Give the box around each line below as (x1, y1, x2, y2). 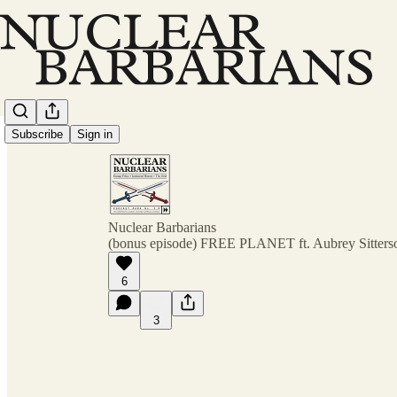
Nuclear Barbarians (108, 220, 216, 235)
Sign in (77, 128, 113, 142)
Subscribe (12, 128, 63, 142)
